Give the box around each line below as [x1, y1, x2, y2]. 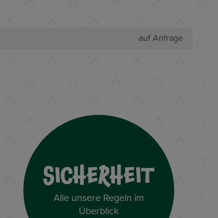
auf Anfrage [139, 32, 183, 43]
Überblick [78, 205, 119, 217]
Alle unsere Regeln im [53, 192, 144, 204]
